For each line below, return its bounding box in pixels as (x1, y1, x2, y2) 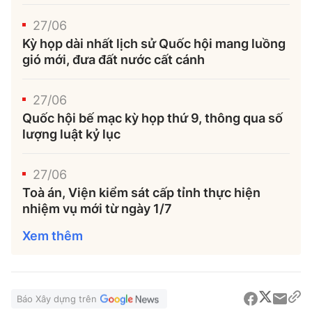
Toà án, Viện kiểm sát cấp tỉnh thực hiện (22, 185, 260, 200)
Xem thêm (22, 228, 83, 243)
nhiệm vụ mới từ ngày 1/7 (22, 201, 172, 216)
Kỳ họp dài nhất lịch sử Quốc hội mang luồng (22, 36, 286, 51)
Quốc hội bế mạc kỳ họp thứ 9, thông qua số (22, 110, 283, 125)
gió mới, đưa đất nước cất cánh (22, 52, 205, 67)
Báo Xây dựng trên (17, 292, 97, 304)
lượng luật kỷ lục (22, 126, 120, 141)
